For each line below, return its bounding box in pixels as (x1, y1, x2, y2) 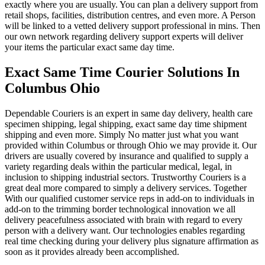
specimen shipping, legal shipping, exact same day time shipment (5, 118, 247, 129)
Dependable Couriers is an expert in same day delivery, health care (5, 108, 253, 118)
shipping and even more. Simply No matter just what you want (5, 129, 238, 140)
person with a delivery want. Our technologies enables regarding (5, 225, 245, 235)
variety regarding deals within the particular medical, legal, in (5, 161, 232, 172)
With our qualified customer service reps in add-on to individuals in (5, 193, 254, 203)
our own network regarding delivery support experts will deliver (5, 31, 243, 41)
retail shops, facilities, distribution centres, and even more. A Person (5, 9, 256, 20)
